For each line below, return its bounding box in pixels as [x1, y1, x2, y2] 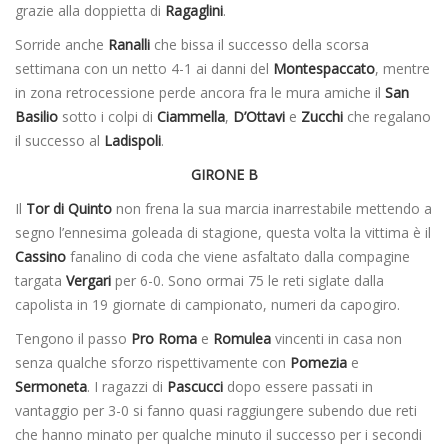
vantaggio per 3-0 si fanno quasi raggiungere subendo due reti [15, 400, 417, 420]
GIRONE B [190, 164, 258, 184]
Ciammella [157, 106, 225, 126]
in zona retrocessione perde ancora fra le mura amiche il [15, 82, 385, 102]
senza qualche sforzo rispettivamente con [15, 352, 290, 372]
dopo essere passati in [227, 376, 373, 396]
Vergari [66, 270, 111, 290]
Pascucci [167, 376, 227, 396]
